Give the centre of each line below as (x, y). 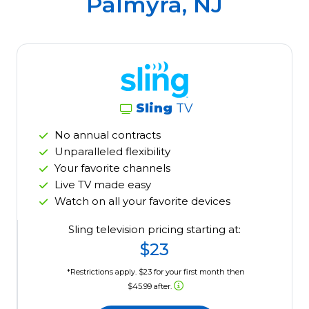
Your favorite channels (112, 168)
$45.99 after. (151, 287)
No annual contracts (108, 135)
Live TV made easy (103, 185)
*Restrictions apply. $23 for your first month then (156, 272)
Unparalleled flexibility (112, 152)
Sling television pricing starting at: (155, 230)
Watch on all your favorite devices (142, 201)
